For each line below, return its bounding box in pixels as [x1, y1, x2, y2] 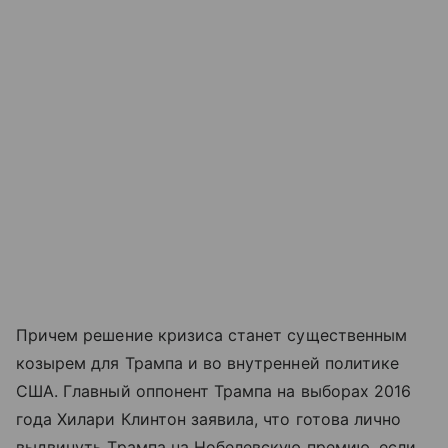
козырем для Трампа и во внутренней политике [16, 352, 400, 373]
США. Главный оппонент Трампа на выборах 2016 [16, 380, 412, 401]
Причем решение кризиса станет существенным [16, 324, 408, 345]
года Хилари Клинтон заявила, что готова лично [16, 408, 402, 429]
